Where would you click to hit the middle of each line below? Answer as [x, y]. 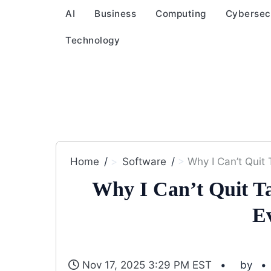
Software [144, 162]
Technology [93, 40]
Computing [181, 14]
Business [115, 14]
